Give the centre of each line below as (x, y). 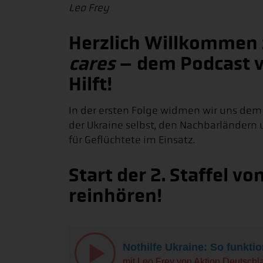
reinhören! (115, 196)
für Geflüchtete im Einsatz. (132, 140)
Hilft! (90, 84)
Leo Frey (89, 8)
